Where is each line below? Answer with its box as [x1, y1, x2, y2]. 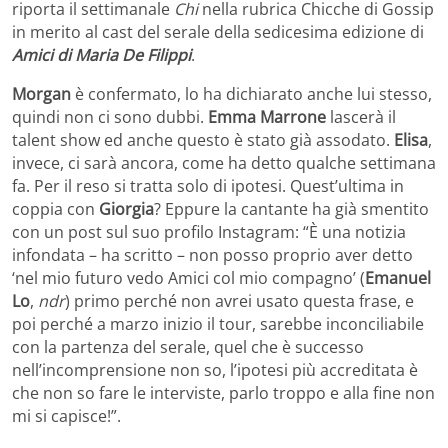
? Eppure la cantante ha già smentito [154, 198, 429, 221]
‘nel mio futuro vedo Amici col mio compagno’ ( [12, 267, 365, 290]
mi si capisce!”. [12, 405, 121, 428]
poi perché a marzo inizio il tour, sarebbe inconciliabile [12, 313, 424, 336]
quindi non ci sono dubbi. [12, 106, 208, 129]
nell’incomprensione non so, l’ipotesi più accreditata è [12, 359, 418, 382]
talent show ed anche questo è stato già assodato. [12, 129, 394, 152]
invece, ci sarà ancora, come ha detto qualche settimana [12, 152, 436, 175]
